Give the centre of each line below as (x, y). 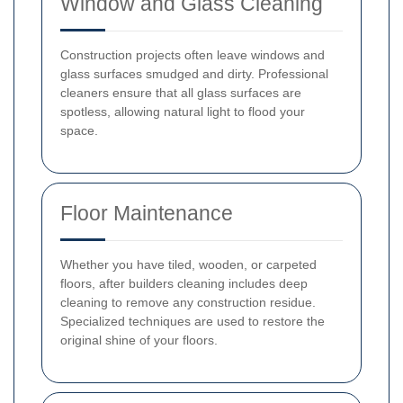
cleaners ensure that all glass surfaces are (181, 92)
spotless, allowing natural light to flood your (183, 111)
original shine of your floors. (139, 340)
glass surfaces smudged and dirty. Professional (194, 73)
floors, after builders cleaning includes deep (184, 283)
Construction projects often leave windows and (193, 54)
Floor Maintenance (147, 213)
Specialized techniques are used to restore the (193, 321)
